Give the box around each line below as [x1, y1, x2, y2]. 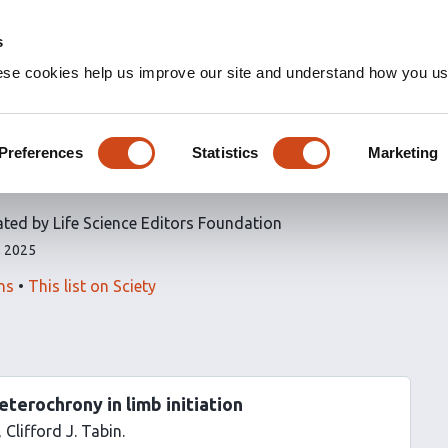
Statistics [192, 143, 259, 161]
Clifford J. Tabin [6, 422, 122, 440]
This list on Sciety [28, 277, 156, 295]
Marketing [367, 143, 439, 161]
